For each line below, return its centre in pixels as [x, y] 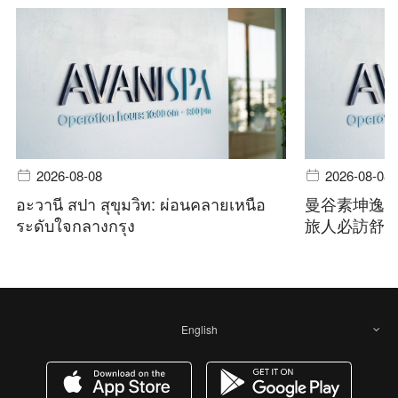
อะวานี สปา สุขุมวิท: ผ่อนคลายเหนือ [141, 204]
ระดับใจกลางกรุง [76, 225]
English [199, 330]
